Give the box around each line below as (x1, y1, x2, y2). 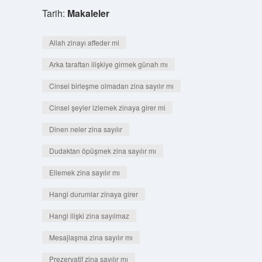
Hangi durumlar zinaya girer (49, 189, 138, 199)
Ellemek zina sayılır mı (49, 167, 120, 177)
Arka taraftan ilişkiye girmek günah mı (49, 59, 168, 69)
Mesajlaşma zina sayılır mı (49, 232, 133, 242)
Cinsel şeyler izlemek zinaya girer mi (49, 102, 166, 112)
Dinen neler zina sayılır (49, 124, 122, 134)
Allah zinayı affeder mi (49, 37, 119, 47)
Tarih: (42, 6, 67, 20)
